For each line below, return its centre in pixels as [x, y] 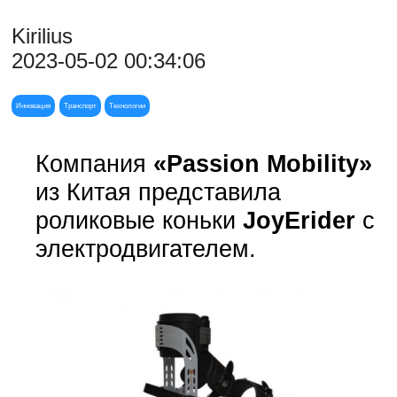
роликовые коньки [139, 220]
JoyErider [299, 220]
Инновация [34, 106]
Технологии [127, 106]
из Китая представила [158, 191]
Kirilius [43, 36]
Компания [94, 163]
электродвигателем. [145, 248]
